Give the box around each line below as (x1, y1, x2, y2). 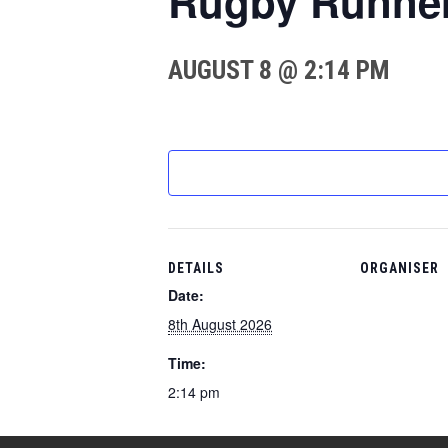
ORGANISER (360, 260, 439, 276)
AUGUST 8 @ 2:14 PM (168, 55, 390, 85)
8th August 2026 (168, 314, 272, 334)
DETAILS (168, 260, 224, 276)
